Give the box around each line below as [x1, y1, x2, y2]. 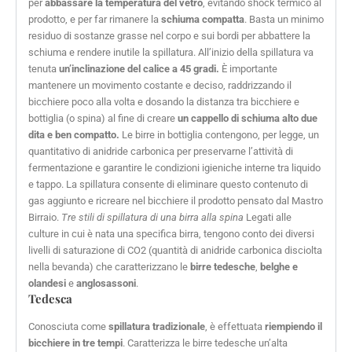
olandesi [28, 277, 66, 289]
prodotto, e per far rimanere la [28, 13, 161, 25]
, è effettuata [205, 321, 265, 332]
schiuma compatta [161, 13, 244, 25]
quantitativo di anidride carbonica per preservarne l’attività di [28, 145, 293, 157]
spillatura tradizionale [108, 321, 205, 332]
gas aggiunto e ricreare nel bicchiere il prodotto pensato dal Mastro [28, 195, 323, 207]
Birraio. [28, 211, 61, 223]
